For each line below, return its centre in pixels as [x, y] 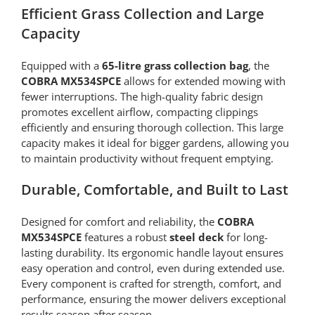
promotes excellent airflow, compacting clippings [139, 112]
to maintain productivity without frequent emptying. [147, 159]
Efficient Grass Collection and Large [142, 14]
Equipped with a [61, 66]
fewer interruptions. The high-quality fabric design [142, 97]
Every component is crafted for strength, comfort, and [151, 284]
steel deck [196, 237]
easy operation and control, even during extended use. [153, 268]
